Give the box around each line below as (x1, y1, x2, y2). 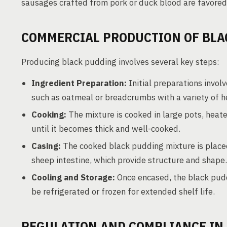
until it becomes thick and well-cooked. (31, 123, 180, 134)
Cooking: (31, 109, 66, 120)
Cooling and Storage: (31, 172, 115, 183)
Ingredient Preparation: (31, 78, 127, 89)
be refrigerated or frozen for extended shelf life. (31, 186, 215, 197)
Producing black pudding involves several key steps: (21, 56, 219, 67)
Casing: (31, 140, 61, 152)
